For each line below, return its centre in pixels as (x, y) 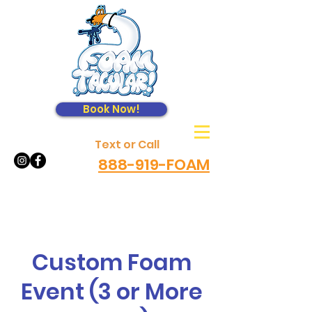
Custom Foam (111, 262)
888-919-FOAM (154, 165)
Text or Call (127, 145)
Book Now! (111, 109)
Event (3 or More (111, 291)
